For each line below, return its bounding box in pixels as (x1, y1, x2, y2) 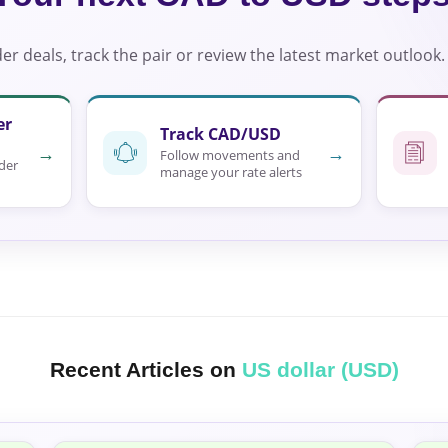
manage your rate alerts (160, 163, 303, 182)
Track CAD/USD (160, 123, 282, 146)
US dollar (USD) (241, 358, 399, 382)
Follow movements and (160, 146, 301, 165)
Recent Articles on (49, 358, 242, 382)
